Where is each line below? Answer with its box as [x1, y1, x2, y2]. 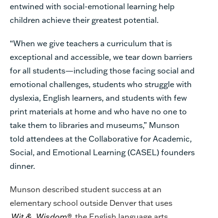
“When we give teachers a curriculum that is [10, 37, 172, 48]
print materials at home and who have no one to [10, 106, 187, 116]
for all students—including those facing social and [10, 65, 195, 75]
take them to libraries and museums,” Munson [10, 119, 180, 130]
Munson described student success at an [10, 183, 162, 194]
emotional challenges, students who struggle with [10, 78, 192, 89]
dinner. [10, 160, 35, 171]
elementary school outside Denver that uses [10, 197, 172, 208]
